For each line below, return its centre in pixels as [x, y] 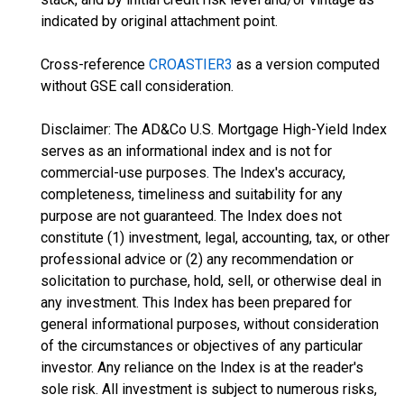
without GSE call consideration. [137, 86]
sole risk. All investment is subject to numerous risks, [209, 389]
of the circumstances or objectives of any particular [202, 346]
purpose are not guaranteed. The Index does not [191, 216]
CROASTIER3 [191, 64]
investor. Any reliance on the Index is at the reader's [202, 367]
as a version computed [306, 64]
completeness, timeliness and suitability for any [192, 194]
